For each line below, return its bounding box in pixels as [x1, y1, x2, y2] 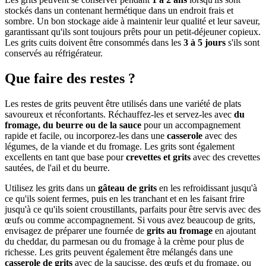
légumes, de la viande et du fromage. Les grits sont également [5, 141, 235, 151]
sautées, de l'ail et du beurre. [5, 162, 110, 173]
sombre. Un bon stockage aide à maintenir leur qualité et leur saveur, [5, 15, 260, 26]
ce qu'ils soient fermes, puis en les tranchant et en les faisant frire [5, 193, 245, 204]
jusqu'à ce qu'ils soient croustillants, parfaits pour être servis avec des [5, 204, 261, 214]
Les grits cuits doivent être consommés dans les [5, 37, 183, 47]
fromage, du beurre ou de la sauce [5, 119, 141, 130]
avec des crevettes [191, 151, 260, 162]
